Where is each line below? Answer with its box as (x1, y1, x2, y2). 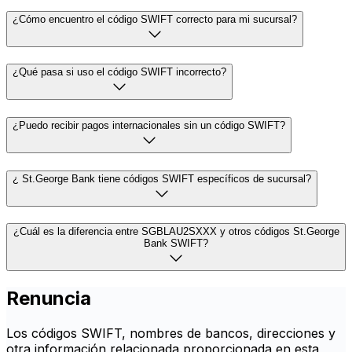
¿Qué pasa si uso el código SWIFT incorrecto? (13, 66, 226, 79)
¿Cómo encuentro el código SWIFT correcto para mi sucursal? (13, 13, 297, 25)
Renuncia (6, 287, 91, 310)
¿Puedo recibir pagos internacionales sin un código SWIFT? (13, 119, 285, 132)
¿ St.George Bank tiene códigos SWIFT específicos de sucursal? (13, 172, 311, 185)
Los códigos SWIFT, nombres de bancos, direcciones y (6, 325, 335, 342)
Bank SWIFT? (144, 237, 208, 250)
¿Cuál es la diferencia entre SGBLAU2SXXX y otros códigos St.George (13, 225, 339, 238)
